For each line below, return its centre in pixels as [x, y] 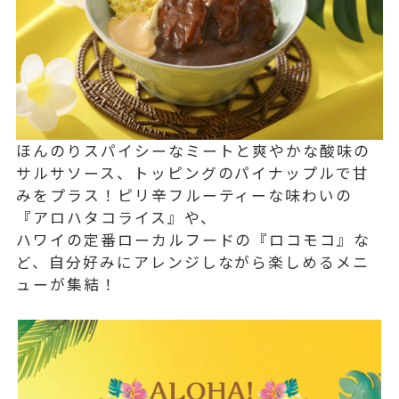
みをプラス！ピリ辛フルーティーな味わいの [185, 195]
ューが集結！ [67, 285]
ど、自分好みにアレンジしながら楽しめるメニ [193, 262]
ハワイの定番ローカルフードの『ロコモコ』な [194, 240]
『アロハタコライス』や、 [117, 218]
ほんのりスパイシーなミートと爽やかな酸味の [194, 151]
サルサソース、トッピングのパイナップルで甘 [193, 173]
